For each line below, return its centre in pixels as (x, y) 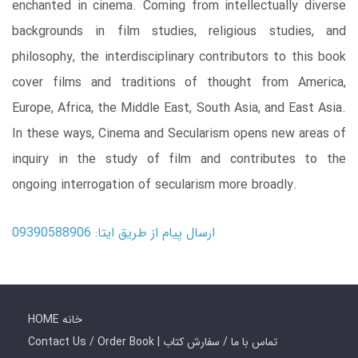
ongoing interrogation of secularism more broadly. (155, 185)
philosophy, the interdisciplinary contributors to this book (179, 58)
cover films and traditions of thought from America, (179, 83)
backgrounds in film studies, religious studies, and (179, 32)
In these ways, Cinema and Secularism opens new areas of (179, 134)
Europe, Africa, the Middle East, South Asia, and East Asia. (179, 109)
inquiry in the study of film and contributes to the (179, 160)
